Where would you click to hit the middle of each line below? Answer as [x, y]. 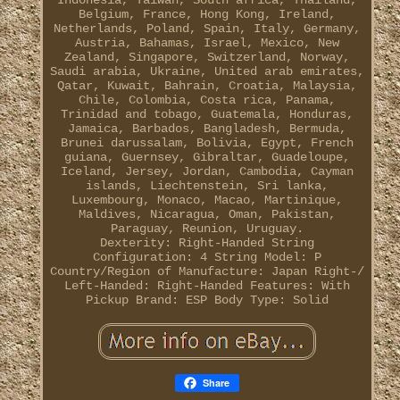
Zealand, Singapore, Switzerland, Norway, [207, 58]
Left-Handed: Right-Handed [153, 286]
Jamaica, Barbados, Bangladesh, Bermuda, [207, 129]
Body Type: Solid [271, 300]
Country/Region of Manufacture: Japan [178, 272]
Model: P [292, 258]
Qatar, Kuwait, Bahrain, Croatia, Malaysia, [207, 86]
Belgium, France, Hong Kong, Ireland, [207, 15]
